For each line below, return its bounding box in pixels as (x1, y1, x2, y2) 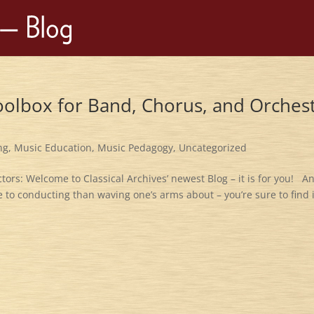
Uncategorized (179, 141, 247, 154)
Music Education (14, 141, 93, 154)
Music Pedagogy (97, 141, 174, 154)
